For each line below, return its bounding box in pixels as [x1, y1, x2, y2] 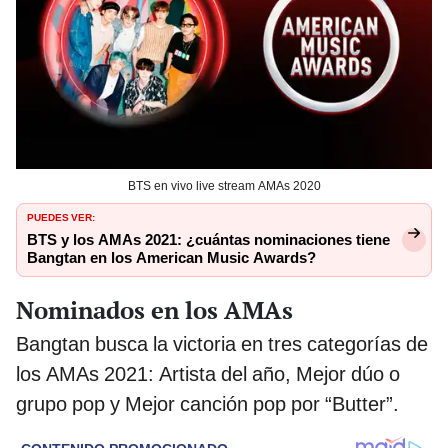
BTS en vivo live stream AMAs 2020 [127, 178, 321, 193]
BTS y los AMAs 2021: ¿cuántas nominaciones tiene [27, 230, 390, 249]
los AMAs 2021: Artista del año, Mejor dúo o [16, 362, 400, 387]
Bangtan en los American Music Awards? [27, 248, 316, 267]
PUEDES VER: [27, 207, 95, 224]
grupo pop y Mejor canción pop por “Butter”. [16, 392, 399, 417]
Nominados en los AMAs [16, 294, 293, 327]
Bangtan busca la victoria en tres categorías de [16, 332, 428, 357]
